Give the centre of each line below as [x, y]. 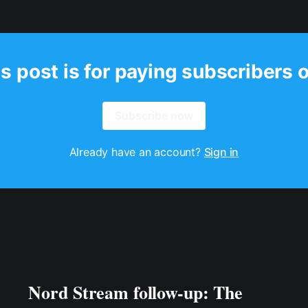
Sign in [221, 152]
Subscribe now [154, 116]
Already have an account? [136, 152]
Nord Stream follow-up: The [136, 293]
